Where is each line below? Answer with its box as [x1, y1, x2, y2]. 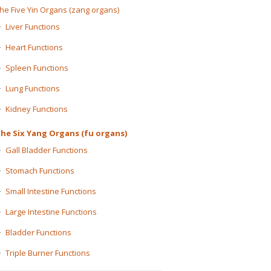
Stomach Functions [5, 165, 74, 176]
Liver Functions [5, 21, 60, 32]
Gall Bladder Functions [5, 145, 88, 155]
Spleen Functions [5, 62, 68, 73]
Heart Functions [5, 42, 63, 53]
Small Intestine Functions [5, 186, 96, 197]
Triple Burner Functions [5, 247, 90, 258]
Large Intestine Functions [5, 206, 97, 217]
